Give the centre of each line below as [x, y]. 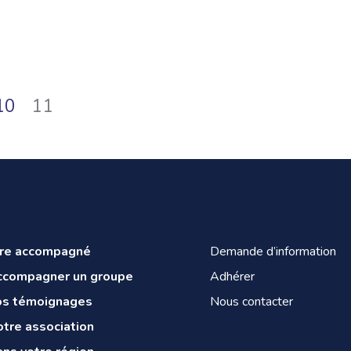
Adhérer [232, 277]
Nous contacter [251, 302]
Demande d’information [273, 251]
